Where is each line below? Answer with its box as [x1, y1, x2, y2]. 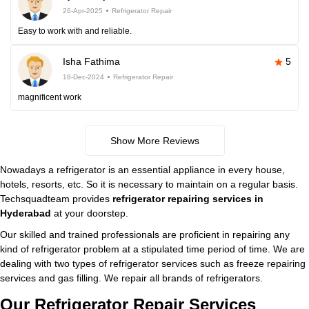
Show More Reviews [110, 135, 199, 146]
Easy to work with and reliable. [18, 26, 132, 36]
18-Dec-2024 [63, 73, 104, 81]
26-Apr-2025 [63, 7, 103, 14]
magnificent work [18, 92, 81, 102]
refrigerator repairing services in [112, 193, 263, 204]
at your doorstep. [51, 208, 128, 219]
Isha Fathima [63, 56, 120, 67]
